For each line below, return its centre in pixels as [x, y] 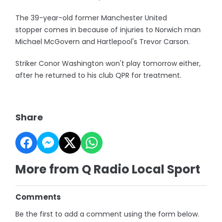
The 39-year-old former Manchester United [91, 18]
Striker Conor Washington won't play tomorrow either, [108, 63]
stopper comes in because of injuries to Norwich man [108, 30]
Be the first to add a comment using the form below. [108, 214]
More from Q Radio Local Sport [108, 169]
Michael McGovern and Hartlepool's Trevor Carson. [103, 42]
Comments [38, 197]
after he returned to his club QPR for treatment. [99, 75]
